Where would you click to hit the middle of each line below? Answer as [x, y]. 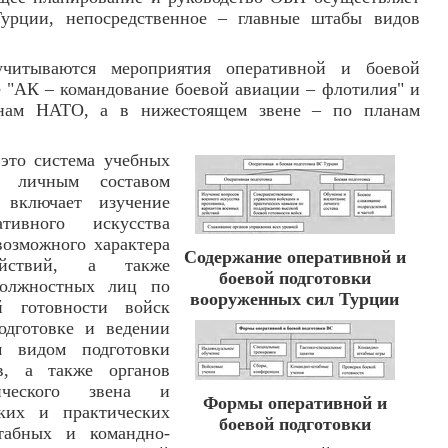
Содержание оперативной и [294, 257]
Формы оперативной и [294, 403]
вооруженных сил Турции [295, 299]
